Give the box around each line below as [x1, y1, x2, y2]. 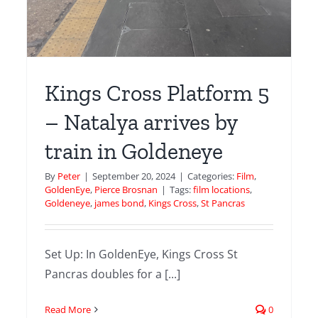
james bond [94, 197, 145, 209]
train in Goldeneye [45, 138, 224, 165]
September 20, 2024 [92, 170, 176, 182]
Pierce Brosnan [94, 183, 158, 196]
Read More [45, 303, 92, 316]
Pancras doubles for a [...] [45, 266, 181, 282]
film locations [193, 183, 251, 196]
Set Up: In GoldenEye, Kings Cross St [45, 246, 238, 262]
